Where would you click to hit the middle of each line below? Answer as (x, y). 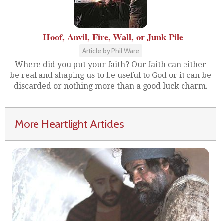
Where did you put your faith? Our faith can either (110, 64)
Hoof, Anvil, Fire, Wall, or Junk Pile (113, 37)
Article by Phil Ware (110, 51)
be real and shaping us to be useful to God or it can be (110, 75)
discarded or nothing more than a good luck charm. (110, 86)
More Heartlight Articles (70, 124)
